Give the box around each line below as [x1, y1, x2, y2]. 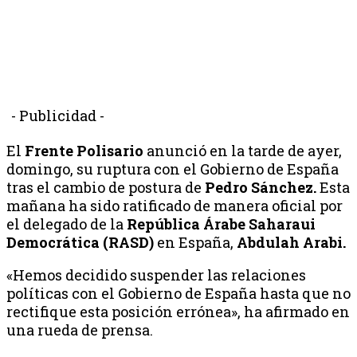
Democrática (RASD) [6, 232, 154, 252]
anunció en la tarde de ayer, [143, 140, 342, 160]
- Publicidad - [10, 105, 104, 125]
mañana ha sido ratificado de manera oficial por [6, 195, 343, 215]
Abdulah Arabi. [233, 232, 349, 252]
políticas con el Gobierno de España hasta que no [6, 283, 351, 303]
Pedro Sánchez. [205, 177, 316, 197]
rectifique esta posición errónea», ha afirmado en [6, 301, 350, 321]
